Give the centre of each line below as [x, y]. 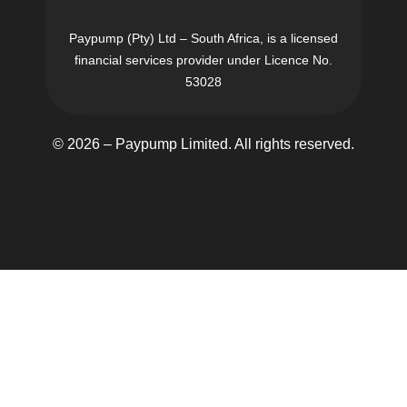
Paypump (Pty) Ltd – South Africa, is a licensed [203, 38]
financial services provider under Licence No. [203, 60]
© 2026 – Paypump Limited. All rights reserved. [203, 144]
